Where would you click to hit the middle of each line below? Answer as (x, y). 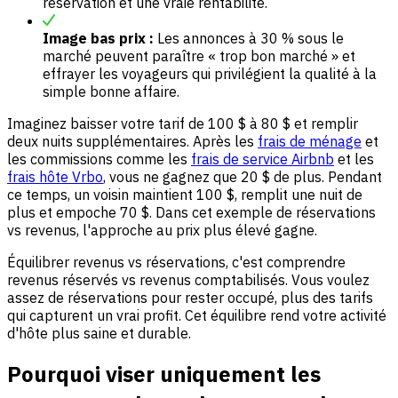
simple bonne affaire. (111, 92)
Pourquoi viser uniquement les (164, 374)
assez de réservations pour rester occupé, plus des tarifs (190, 298)
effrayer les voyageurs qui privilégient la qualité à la (210, 74)
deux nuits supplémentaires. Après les (132, 142)
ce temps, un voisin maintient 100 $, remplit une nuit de (185, 195)
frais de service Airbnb (263, 159)
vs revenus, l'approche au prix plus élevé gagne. (162, 231)
